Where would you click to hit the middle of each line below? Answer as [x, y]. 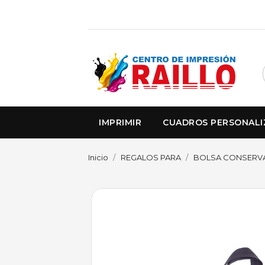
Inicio [98, 157]
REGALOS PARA [151, 157]
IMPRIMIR [120, 122]
